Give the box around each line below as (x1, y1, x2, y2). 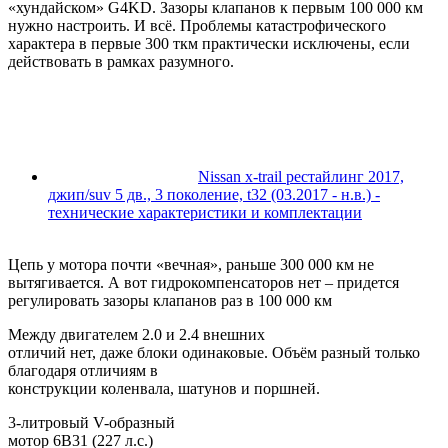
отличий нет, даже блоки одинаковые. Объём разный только (8, 344, 420, 362)
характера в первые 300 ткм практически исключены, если (8, 35, 410, 53)
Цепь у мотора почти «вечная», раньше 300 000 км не (8, 256, 374, 274)
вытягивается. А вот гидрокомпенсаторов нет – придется (8, 274, 399, 292)
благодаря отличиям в (8, 362, 158, 380)
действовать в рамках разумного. (8, 53, 234, 71)
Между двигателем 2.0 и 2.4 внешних (8, 326, 265, 344)
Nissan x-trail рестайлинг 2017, (198, 168, 404, 186)
